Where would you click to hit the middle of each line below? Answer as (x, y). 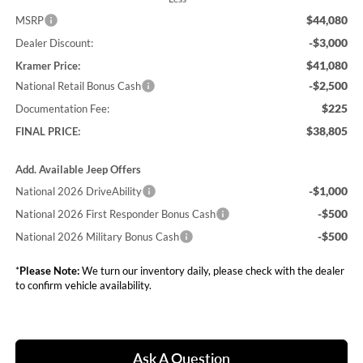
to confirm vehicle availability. (83, 285)
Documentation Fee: (62, 108)
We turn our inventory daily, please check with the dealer (211, 270)
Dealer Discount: (54, 43)
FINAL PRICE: (47, 131)
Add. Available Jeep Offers (78, 169)
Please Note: (49, 270)
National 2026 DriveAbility (78, 191)
